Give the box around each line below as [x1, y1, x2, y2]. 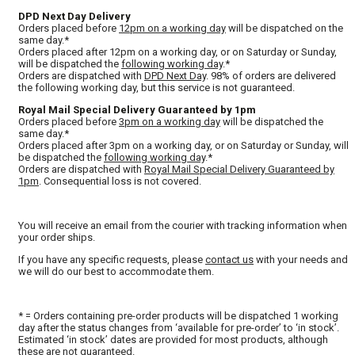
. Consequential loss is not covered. [39, 175, 201, 188]
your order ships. [18, 231, 95, 244]
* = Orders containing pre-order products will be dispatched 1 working [18, 310, 338, 323]
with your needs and [254, 254, 348, 266]
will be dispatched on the [226, 22, 343, 35]
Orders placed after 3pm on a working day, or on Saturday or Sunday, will [18, 139, 349, 152]
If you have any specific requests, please [18, 254, 205, 266]
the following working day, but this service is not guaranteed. [18, 82, 295, 94]
